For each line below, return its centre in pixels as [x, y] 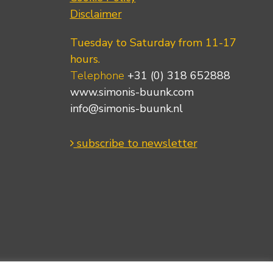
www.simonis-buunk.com [132, 92]
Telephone [98, 75]
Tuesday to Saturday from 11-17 [153, 42]
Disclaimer [96, 14]
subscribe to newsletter [135, 143]
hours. [85, 59]
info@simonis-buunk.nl [126, 108]
